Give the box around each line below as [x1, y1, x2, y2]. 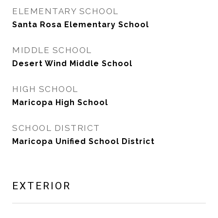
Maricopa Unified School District [12, 137, 155, 146]
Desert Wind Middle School [12, 59, 132, 68]
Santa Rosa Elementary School [12, 20, 149, 29]
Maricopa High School [12, 98, 108, 107]
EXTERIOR [12, 180, 71, 192]
